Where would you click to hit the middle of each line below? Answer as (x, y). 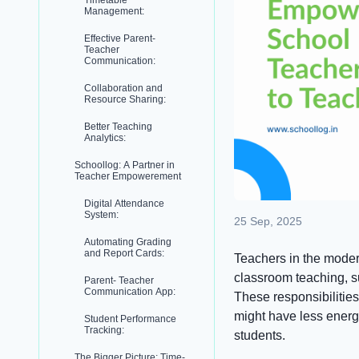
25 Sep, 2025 (268, 221)
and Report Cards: (124, 253)
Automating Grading (128, 242)
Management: (114, 11)
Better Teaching (118, 127)
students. (260, 335)
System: (101, 215)
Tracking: (104, 330)
